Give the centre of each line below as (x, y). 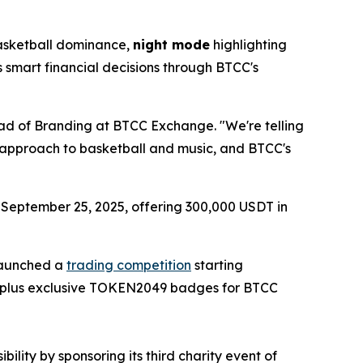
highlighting (248, 45)
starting (217, 265)
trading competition (129, 265)
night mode (171, 45)
